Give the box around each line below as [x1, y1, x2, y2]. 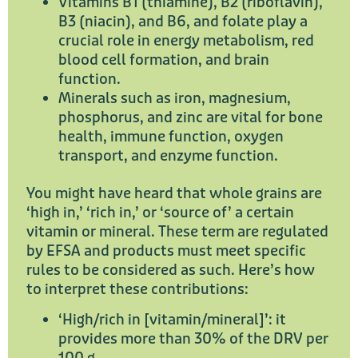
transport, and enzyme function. [58, 145, 278, 165]
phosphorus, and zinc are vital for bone [58, 107, 323, 127]
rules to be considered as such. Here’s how [26, 260, 315, 280]
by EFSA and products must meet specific [26, 241, 306, 261]
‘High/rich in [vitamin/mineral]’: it [58, 310, 286, 330]
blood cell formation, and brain [58, 50, 269, 70]
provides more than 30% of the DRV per [58, 329, 328, 349]
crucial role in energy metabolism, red [58, 30, 314, 50]
